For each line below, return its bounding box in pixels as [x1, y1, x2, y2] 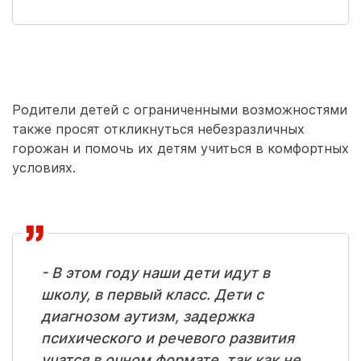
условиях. [12, 160, 76, 176]
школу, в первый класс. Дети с [41, 286, 263, 303]
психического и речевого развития [41, 330, 294, 346]
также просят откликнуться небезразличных [12, 121, 305, 137]
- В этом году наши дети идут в [41, 264, 270, 281]
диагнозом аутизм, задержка [41, 308, 254, 325]
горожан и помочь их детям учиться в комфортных [12, 140, 349, 156]
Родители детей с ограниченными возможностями [12, 102, 347, 118]
